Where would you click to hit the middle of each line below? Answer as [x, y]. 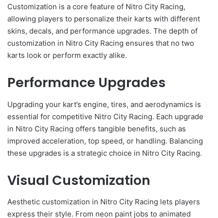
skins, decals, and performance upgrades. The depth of [102, 31]
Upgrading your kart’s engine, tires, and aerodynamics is [104, 104]
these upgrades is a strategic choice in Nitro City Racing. [105, 153]
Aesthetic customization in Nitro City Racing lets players [104, 202]
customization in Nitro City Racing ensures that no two [101, 43]
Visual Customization [79, 180]
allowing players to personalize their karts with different [104, 19]
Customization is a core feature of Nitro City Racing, [96, 7]
